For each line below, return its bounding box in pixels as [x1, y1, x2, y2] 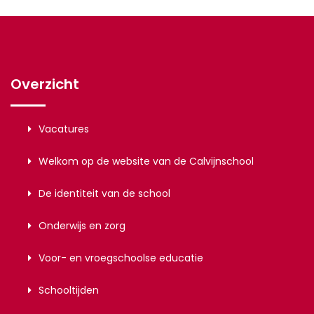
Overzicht [11, 74, 79, 94]
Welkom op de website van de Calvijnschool [39, 153, 254, 168]
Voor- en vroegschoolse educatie [39, 250, 203, 265]
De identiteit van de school [39, 186, 170, 200]
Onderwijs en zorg [39, 218, 125, 233]
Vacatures [39, 121, 89, 136]
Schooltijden [39, 282, 99, 297]
